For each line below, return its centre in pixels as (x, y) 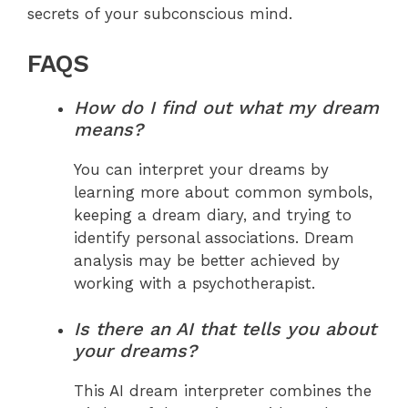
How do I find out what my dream (226, 107)
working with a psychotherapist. (194, 283)
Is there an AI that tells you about (225, 329)
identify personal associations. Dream (214, 237)
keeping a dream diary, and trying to (213, 214)
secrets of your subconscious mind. (160, 14)
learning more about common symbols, (223, 192)
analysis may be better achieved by (207, 260)
